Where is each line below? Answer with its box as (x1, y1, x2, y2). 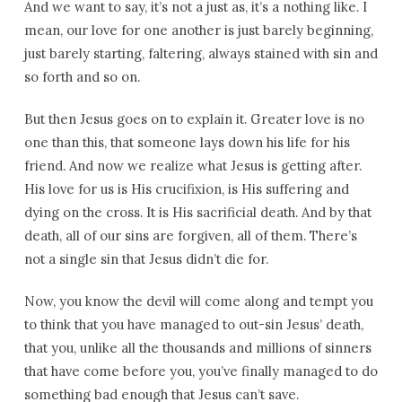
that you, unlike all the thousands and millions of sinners (23, 339, 371, 356)
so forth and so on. (23, 68, 140, 85)
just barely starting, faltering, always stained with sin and (23, 45, 378, 62)
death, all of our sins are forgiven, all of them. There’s (23, 227, 357, 244)
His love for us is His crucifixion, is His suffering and (23, 180, 349, 197)
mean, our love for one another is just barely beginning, (23, 22, 373, 39)
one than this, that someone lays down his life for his (23, 134, 350, 151)
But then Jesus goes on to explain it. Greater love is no (23, 110, 364, 127)
